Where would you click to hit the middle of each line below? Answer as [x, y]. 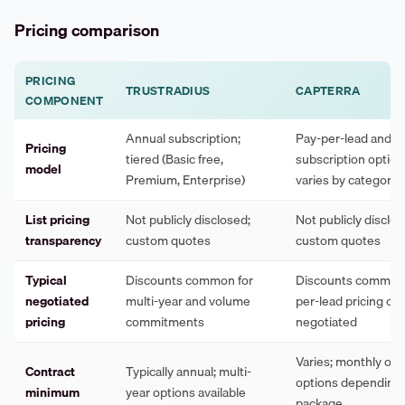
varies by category [347, 180]
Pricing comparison [87, 30]
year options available [186, 393]
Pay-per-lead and [344, 139]
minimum [52, 393]
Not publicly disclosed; [188, 220]
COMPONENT [65, 101]
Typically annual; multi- [188, 372]
